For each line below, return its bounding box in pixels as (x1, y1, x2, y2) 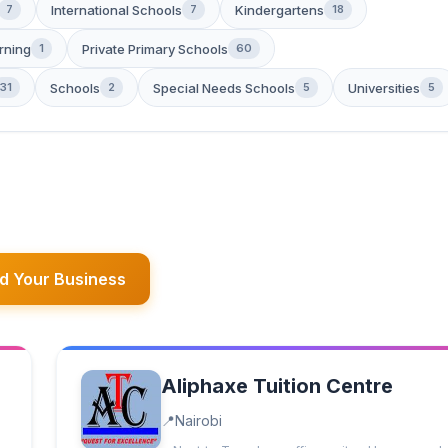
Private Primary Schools (82, 40, 228, 57)
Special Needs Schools (153, 79, 295, 96)
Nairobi (175, 412, 222, 429)
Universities (348, 79, 420, 96)
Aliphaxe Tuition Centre (161, 374, 393, 398)
